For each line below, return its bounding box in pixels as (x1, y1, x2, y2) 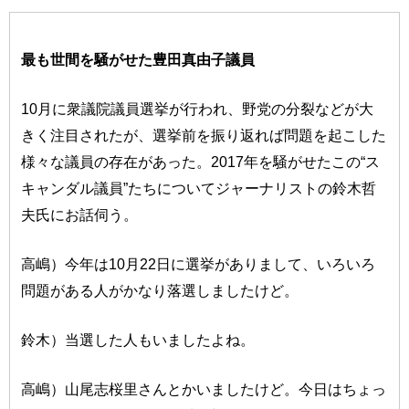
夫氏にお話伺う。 (21, 206, 139, 224)
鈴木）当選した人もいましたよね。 (21, 331, 256, 349)
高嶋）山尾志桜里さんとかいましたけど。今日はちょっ (21, 381, 387, 398)
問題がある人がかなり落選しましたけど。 (21, 282, 299, 299)
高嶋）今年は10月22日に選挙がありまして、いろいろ (21, 256, 376, 273)
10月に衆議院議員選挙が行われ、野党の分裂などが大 (21, 100, 374, 118)
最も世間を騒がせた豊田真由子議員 (21, 51, 256, 68)
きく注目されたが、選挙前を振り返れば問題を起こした (21, 127, 387, 144)
